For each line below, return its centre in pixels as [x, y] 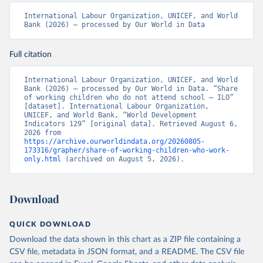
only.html [43, 159]
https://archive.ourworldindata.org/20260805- [114, 142]
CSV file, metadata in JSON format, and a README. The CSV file [127, 252]
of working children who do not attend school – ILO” [129, 98]
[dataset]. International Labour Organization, [117, 107]
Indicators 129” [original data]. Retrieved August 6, [131, 124]
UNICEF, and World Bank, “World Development [110, 115]
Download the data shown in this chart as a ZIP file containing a [125, 240]
